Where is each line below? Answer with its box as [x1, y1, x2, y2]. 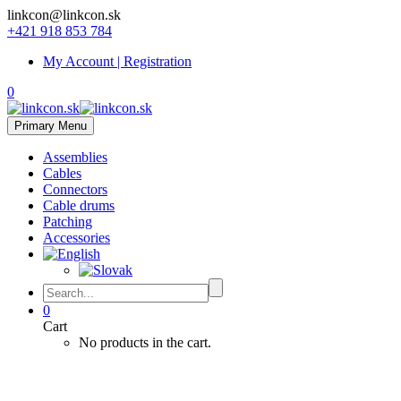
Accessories [43, 230, 110, 245]
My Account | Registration [43, 54, 192, 69]
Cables [43, 166, 81, 181]
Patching [43, 214, 92, 229]
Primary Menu [14, 119, 87, 132]
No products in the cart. [79, 335, 211, 350]
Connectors [43, 182, 107, 197]
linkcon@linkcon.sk [7, 7, 121, 22]
